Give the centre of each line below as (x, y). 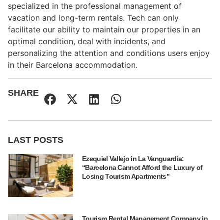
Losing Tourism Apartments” (126, 176)
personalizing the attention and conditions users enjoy (109, 53)
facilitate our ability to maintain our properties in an (104, 30)
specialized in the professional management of (95, 6)
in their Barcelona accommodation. (73, 65)
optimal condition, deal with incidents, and (87, 41)
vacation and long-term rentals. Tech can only (93, 18)
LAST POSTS (36, 140)
